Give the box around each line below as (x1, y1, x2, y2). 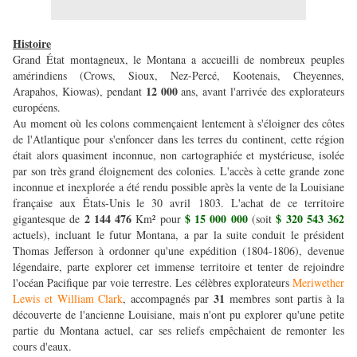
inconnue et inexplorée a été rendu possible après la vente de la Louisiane (13, 179, 344, 195)
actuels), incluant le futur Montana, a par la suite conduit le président (13, 227, 344, 243)
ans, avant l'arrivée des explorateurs (181, 84, 345, 100)
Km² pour (131, 211, 185, 227)
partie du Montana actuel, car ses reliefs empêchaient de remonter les (13, 323, 344, 339)
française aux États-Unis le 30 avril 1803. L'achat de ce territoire (13, 195, 344, 211)
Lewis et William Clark (13, 291, 124, 307)
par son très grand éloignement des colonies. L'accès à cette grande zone (13, 163, 344, 179)
